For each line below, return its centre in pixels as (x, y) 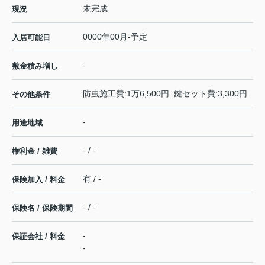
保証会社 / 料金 (38, 236)
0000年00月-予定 (115, 36)
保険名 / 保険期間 (42, 208)
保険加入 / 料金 (38, 179)
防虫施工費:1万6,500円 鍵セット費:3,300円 (165, 93)
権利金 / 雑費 (35, 151)
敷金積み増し (35, 66)
